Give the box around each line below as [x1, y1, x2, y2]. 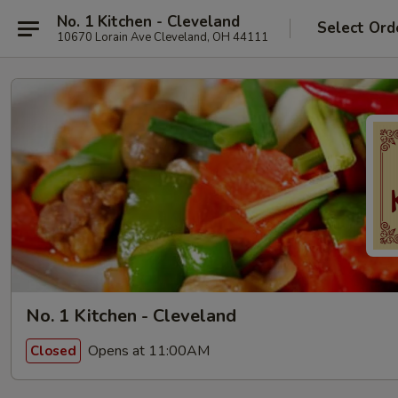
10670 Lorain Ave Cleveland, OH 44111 [57, 28, 268, 45]
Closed [30, 341, 76, 360]
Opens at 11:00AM [84, 340, 210, 361]
